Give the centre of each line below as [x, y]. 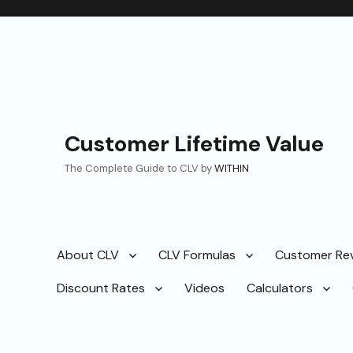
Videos [204, 288]
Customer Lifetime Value [194, 144]
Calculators [280, 288]
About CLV [88, 255]
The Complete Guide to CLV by [139, 169]
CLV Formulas [197, 255]
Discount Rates [101, 288]
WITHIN [232, 169]
